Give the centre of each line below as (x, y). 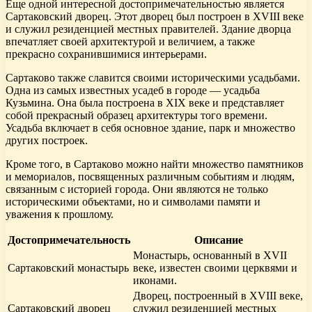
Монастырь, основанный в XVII (210, 256)
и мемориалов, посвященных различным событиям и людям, (150, 177)
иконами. (155, 281)
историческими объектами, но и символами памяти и (133, 202)
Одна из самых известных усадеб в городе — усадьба (133, 91)
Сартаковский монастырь (68, 268)
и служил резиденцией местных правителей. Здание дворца (148, 29)
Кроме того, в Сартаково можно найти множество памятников (155, 164)
